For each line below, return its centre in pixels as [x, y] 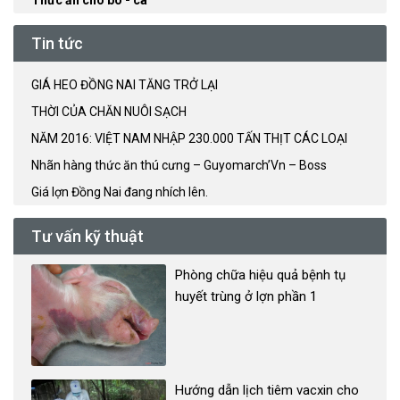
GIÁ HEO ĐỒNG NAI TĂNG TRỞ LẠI [125, 85]
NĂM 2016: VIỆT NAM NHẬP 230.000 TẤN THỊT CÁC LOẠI [189, 139]
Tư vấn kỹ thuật [87, 237]
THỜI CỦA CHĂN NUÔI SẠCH [109, 112]
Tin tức [57, 44]
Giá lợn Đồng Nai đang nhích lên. [120, 192]
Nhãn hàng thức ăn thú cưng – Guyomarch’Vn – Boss [179, 166]
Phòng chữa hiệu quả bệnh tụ [261, 275]
